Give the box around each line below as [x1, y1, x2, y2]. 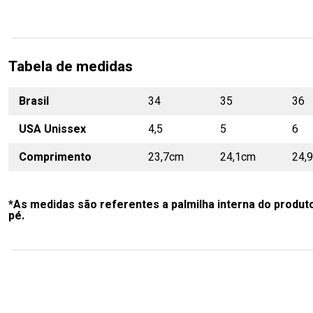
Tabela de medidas [8, 56, 133, 78]
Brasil [19, 93, 49, 110]
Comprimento [19, 149, 92, 166]
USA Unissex [19, 121, 86, 138]
